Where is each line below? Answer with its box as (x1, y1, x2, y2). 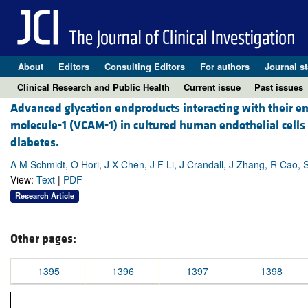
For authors (199, 60, 250, 73)
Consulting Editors (104, 60, 185, 73)
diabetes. (10, 135, 59, 151)
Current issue (184, 80, 241, 93)
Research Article (15, 190, 74, 201)
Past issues (254, 80, 303, 93)
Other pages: (10, 230, 76, 247)
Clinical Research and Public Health (17, 80, 170, 93)
